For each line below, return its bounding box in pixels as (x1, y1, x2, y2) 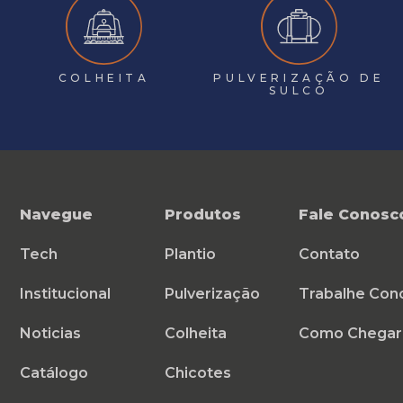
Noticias (19, 325, 81, 343)
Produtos (164, 206, 241, 224)
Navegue (19, 206, 93, 224)
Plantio (164, 246, 216, 264)
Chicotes (164, 364, 231, 382)
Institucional (19, 285, 111, 303)
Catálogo (19, 364, 88, 382)
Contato (299, 246, 361, 264)
